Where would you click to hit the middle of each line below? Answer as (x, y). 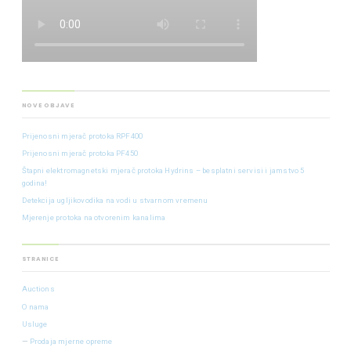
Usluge (34, 324)
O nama (35, 306)
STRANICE (40, 259)
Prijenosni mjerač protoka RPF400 (82, 136)
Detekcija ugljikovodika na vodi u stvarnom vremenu (115, 201)
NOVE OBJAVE (48, 106)
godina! (34, 183)
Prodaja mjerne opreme (71, 341)
